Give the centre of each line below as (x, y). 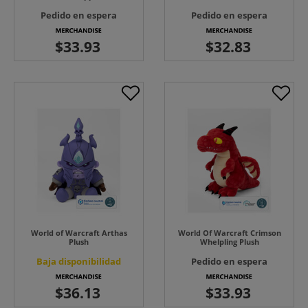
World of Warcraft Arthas (79, 233)
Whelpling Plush (229, 242)
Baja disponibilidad (79, 262)
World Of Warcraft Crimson (229, 233)
